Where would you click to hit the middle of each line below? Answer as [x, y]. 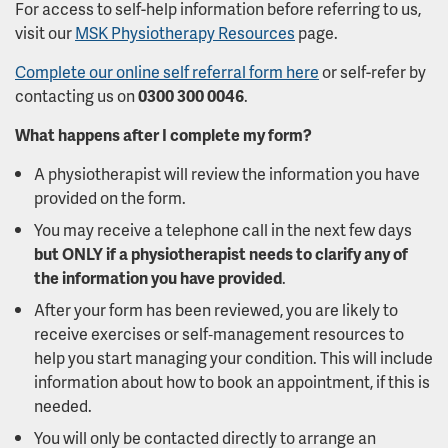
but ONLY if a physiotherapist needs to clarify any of [221, 253]
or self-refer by [372, 71]
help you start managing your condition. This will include [233, 357]
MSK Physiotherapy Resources [185, 32]
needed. [63, 405]
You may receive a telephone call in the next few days [223, 229]
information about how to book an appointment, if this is [232, 381]
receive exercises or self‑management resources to [219, 333]
